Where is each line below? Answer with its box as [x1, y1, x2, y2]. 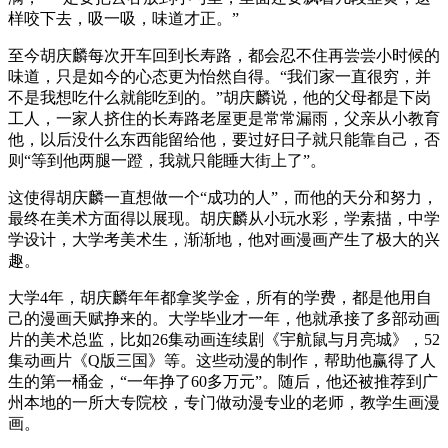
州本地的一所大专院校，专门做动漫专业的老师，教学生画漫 [8, 394, 440, 412]
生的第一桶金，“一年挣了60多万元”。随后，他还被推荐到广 [8, 373, 438, 391]
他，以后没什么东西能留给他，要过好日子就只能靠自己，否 [8, 131, 440, 149]
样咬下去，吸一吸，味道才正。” [8, 10, 239, 28]
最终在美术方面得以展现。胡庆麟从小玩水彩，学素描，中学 [8, 210, 440, 228]
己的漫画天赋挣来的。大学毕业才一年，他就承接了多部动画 [8, 310, 440, 328]
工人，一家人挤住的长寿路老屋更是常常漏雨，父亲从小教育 [8, 110, 440, 128]
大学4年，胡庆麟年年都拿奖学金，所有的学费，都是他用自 [8, 289, 432, 307]
